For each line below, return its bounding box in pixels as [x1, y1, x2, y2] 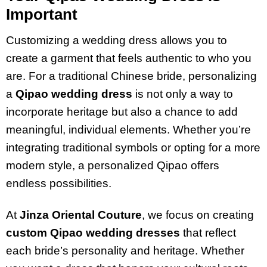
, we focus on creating [142, 208, 254, 221]
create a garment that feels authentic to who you [6, 51, 252, 64]
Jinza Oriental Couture [20, 208, 142, 221]
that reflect [180, 226, 236, 239]
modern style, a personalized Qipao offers [6, 159, 219, 172]
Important [6, 5, 82, 24]
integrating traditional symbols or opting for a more [6, 141, 260, 154]
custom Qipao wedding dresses [6, 226, 180, 239]
